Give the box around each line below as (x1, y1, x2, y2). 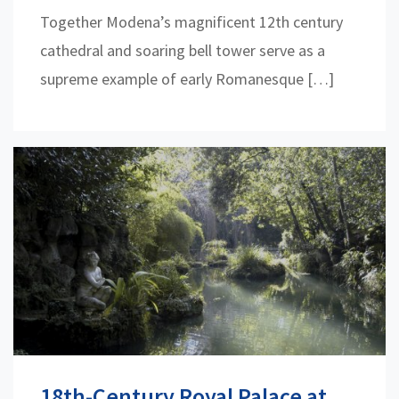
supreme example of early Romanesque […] (40, 69, 334, 90)
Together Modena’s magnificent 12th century (40, 12, 343, 33)
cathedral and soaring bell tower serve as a (40, 40, 325, 61)
